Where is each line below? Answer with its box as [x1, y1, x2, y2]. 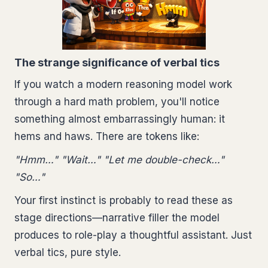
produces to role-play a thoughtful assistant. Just [14, 229, 252, 241]
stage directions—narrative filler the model [14, 212, 220, 224]
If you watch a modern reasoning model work [14, 78, 232, 90]
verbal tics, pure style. [14, 246, 121, 258]
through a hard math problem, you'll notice [14, 96, 220, 108]
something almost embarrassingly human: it [14, 113, 225, 125]
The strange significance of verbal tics [14, 56, 220, 69]
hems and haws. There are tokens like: [14, 130, 199, 142]
